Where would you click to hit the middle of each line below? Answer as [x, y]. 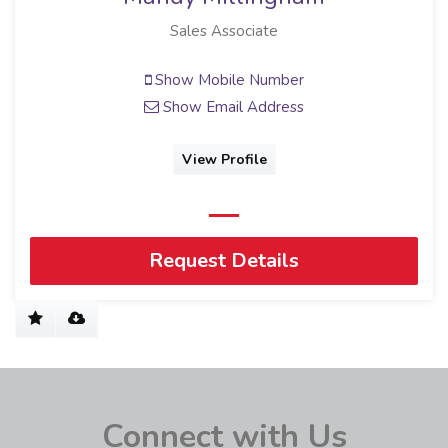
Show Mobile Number [227, 80]
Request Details [224, 261]
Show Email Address [231, 107]
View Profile [224, 159]
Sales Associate [224, 30]
